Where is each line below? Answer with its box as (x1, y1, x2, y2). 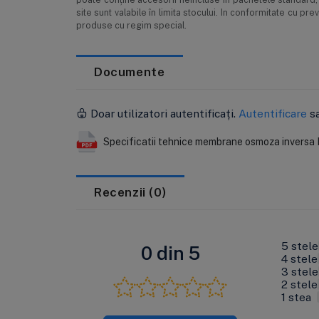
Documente (94, 63, 165, 79)
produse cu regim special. (75, 19, 187, 31)
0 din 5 (140, 241, 200, 264)
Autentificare (238, 105, 307, 120)
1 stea (281, 289, 318, 303)
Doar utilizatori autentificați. (87, 105, 239, 120)
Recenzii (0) (94, 184, 167, 199)
